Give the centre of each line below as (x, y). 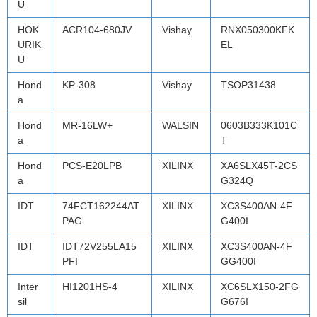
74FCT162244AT (101, 206)
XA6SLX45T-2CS (259, 165)
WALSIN (180, 125)
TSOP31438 (248, 85)
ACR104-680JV (97, 29)
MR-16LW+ (87, 125)
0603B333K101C (259, 125)
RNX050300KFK (258, 29)
